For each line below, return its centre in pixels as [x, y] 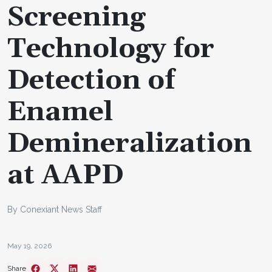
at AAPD [65, 175]
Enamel [60, 112]
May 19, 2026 [29, 246]
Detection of [91, 80]
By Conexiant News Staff [55, 209]
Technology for [111, 49]
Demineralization [130, 144]
